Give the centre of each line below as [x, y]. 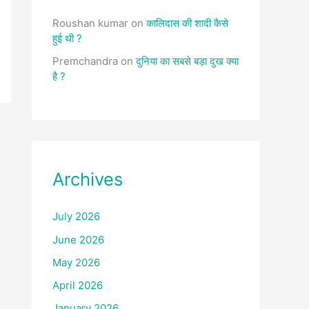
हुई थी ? [67, 38]
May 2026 [76, 262]
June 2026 [78, 239]
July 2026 [76, 217]
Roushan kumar [90, 23]
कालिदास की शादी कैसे [187, 23]
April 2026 [78, 286]
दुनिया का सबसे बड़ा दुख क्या [187, 61]
